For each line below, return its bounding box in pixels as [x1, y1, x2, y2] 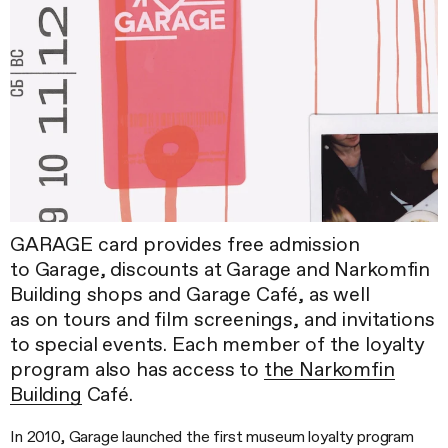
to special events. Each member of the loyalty [10, 332, 424, 356]
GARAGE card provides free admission [10, 232, 360, 256]
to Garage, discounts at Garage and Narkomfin [10, 257, 431, 281]
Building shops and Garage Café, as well [10, 282, 370, 306]
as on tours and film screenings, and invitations [10, 307, 435, 331]
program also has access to [10, 357, 264, 381]
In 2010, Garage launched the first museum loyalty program [10, 427, 415, 446]
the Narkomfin [263, 357, 395, 381]
